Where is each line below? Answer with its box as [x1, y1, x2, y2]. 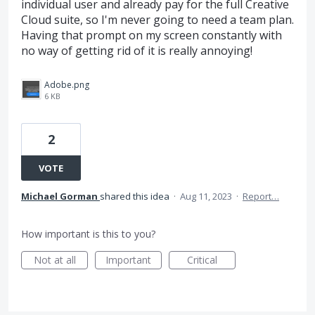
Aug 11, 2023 [180, 190, 232, 202]
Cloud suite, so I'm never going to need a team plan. [21, 12, 294, 27]
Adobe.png [44, 79, 89, 91]
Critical [187, 253, 217, 266]
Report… [243, 190, 279, 202]
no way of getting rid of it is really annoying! [21, 43, 252, 58]
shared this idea [100, 190, 172, 202]
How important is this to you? [21, 227, 155, 240]
